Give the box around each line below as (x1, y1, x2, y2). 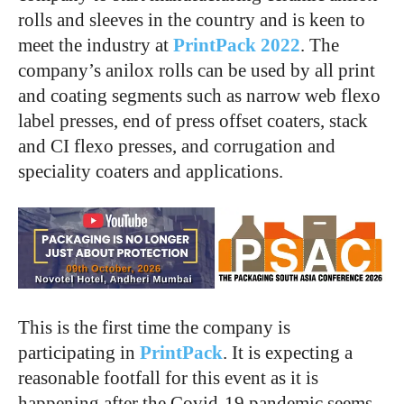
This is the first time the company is (18, 317, 290, 339)
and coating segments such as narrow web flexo (18, 85, 381, 107)
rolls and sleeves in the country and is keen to (18, 9, 365, 32)
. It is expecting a (223, 342, 353, 364)
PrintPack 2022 (173, 34, 300, 57)
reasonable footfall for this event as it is (18, 367, 318, 390)
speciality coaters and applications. (18, 161, 288, 183)
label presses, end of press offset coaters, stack (18, 110, 368, 133)
